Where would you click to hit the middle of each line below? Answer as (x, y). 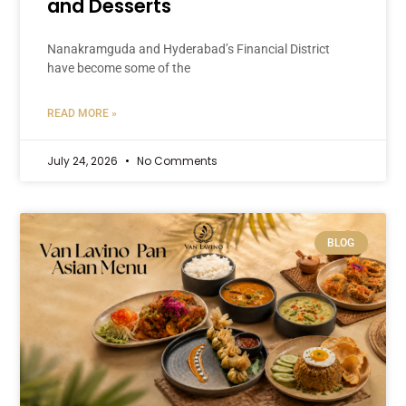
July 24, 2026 (84, 160)
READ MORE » (82, 113)
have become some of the (119, 68)
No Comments (176, 160)
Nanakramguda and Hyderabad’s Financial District (189, 48)
